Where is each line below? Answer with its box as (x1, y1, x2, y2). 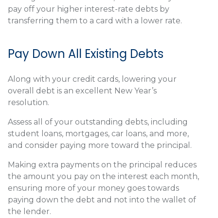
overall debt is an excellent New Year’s (8, 86, 157, 96)
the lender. (8, 207, 53, 217)
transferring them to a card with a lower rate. (8, 16, 186, 26)
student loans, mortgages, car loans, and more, (8, 129, 189, 139)
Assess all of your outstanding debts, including (8, 117, 188, 127)
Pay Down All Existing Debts (8, 46, 163, 62)
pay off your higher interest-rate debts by (8, 4, 169, 14)
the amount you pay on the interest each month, (8, 172, 199, 182)
